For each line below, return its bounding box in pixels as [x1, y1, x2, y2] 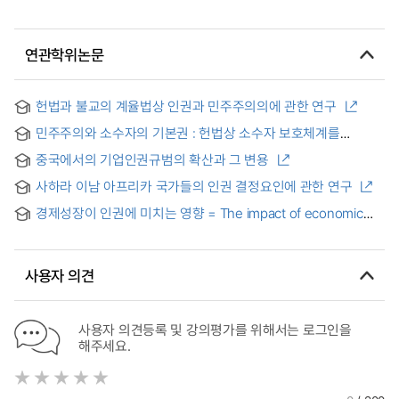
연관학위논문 [25, 44, 104, 65]
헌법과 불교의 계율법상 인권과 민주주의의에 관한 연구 [36, 97, 337, 115]
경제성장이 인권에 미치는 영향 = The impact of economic [36, 204, 363, 222]
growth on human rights [36, 220, 178, 238]
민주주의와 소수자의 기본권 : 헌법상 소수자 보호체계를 [36, 124, 340, 142]
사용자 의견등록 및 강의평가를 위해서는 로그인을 [78, 319, 352, 339]
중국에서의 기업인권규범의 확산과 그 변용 [36, 151, 269, 168]
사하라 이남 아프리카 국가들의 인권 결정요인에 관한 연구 [36, 177, 353, 195]
